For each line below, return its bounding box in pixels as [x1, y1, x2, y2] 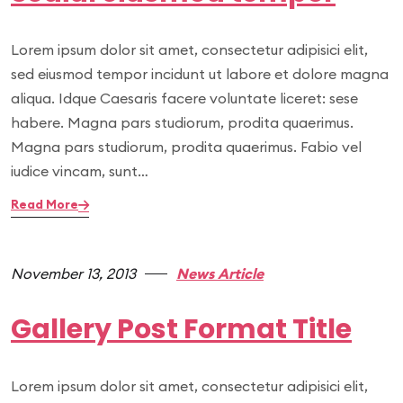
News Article [176, 264, 264, 282]
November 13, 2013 [11, 264, 136, 282]
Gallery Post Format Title [11, 310, 352, 348]
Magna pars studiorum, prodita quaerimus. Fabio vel [11, 138, 362, 156]
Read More [11, 196, 78, 212]
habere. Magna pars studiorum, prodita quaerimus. [11, 113, 354, 131]
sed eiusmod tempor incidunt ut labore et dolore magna [11, 65, 389, 83]
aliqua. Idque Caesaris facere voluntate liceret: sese [11, 89, 358, 107]
